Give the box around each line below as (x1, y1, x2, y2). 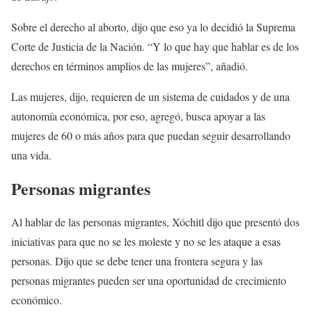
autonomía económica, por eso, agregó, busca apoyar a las (11, 109, 265, 124)
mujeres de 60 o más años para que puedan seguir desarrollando (11, 128, 290, 143)
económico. (11, 292, 62, 307)
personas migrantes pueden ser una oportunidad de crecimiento (11, 272, 286, 288)
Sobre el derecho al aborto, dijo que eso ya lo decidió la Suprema (11, 19, 295, 35)
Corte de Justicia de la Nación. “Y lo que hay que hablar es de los (11, 39, 299, 54)
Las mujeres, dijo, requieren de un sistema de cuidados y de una (11, 89, 290, 104)
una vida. (11, 148, 52, 163)
